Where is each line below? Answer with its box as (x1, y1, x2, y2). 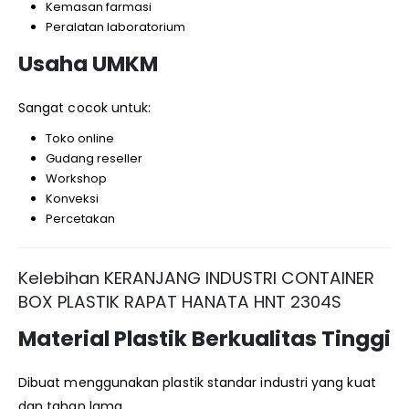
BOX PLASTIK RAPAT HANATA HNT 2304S (18, 290, 341, 314)
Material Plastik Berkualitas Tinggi (18, 324, 391, 354)
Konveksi (45, 189, 99, 207)
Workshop (45, 169, 107, 187)
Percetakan (45, 209, 115, 227)
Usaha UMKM (18, 48, 158, 79)
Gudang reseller (45, 149, 142, 167)
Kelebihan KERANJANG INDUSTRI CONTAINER (18, 267, 374, 290)
